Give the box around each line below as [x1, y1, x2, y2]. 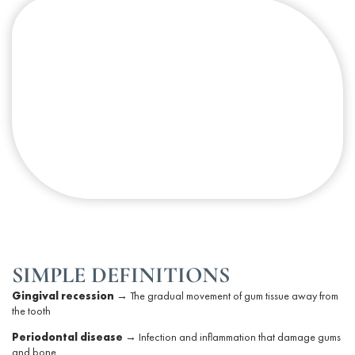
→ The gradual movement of [114, 288, 244, 303]
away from [289, 288, 338, 303]
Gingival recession [12, 288, 114, 303]
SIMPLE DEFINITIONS [12, 261, 230, 288]
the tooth [12, 303, 51, 318]
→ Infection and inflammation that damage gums [123, 330, 341, 345]
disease [78, 330, 123, 345]
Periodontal [12, 330, 78, 345]
